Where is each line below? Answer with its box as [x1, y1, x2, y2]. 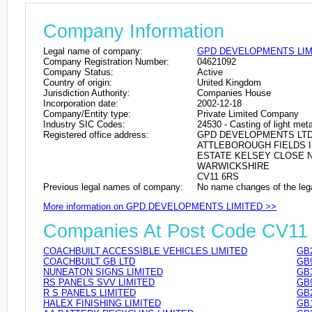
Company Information [43, 20, 224, 42]
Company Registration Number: [43, 56, 169, 67]
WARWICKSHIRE [197, 160, 270, 171]
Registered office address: [43, 129, 149, 140]
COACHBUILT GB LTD [43, 256, 135, 267]
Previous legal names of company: [43, 181, 183, 192]
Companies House [197, 87, 271, 98]
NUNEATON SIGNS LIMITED [43, 267, 163, 278]
